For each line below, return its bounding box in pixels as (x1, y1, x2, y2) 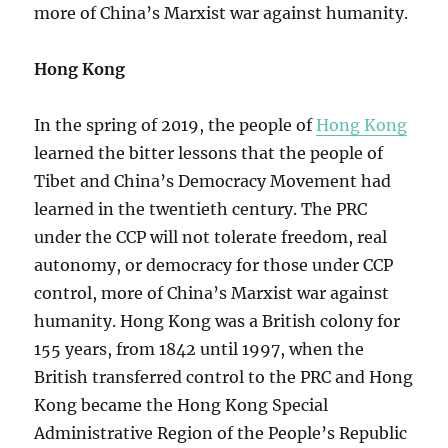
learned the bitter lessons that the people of (34, 143, 384, 164)
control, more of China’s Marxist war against (34, 283, 390, 304)
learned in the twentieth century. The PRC (34, 199, 368, 220)
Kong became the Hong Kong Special (34, 395, 329, 416)
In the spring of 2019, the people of (34, 115, 317, 136)
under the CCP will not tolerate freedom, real (34, 227, 388, 248)
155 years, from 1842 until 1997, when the (34, 339, 365, 360)
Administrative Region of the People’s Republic (34, 423, 408, 444)
